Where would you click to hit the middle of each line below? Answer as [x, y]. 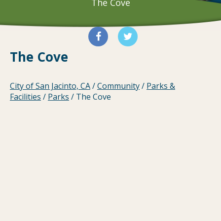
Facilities [25, 97]
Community [118, 86]
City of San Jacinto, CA [50, 86]
